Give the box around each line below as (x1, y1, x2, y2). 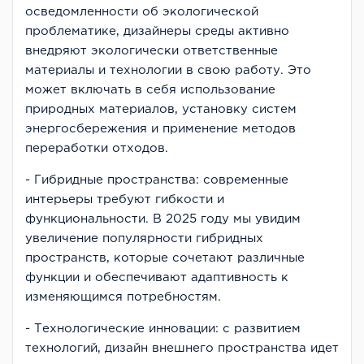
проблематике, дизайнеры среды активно (25, 25, 289, 37)
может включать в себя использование (25, 84, 275, 95)
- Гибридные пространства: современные (25, 174, 288, 185)
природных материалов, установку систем (25, 103, 297, 115)
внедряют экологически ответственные (25, 45, 278, 56)
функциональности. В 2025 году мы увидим (25, 213, 301, 224)
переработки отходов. (25, 142, 168, 154)
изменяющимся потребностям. (25, 291, 221, 302)
